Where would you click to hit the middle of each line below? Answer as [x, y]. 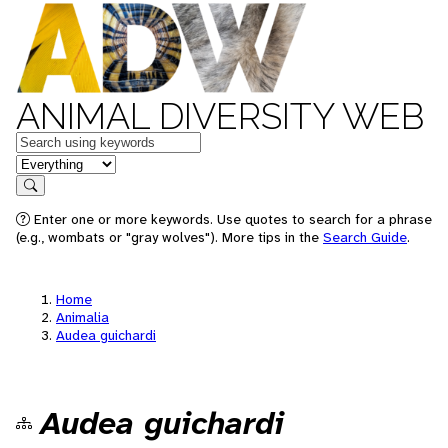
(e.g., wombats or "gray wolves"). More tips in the [169, 237]
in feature [48, 162]
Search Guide [365, 237]
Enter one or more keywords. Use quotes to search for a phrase [231, 219]
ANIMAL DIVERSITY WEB [220, 116]
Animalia [82, 317]
